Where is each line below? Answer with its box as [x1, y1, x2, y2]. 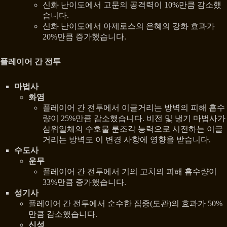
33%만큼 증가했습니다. [43, 178, 126, 187]
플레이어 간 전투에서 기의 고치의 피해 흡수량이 [43, 167, 217, 176]
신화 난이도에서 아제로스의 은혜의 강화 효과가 [43, 22, 215, 31]
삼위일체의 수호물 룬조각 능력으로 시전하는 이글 [43, 125, 223, 134]
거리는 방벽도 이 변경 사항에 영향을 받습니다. [43, 135, 211, 144]
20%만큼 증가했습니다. [43, 32, 126, 42]
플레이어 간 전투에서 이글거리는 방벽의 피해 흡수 [43, 103, 225, 112]
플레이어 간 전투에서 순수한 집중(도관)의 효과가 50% [28, 199, 222, 208]
